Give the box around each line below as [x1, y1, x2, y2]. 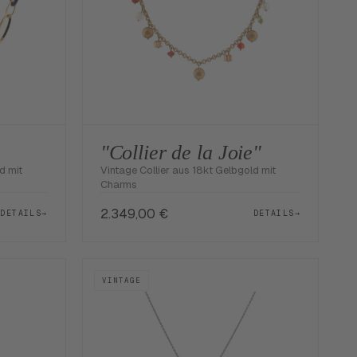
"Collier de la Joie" [100, 140, 262, 164]
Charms [100, 177, 137, 191]
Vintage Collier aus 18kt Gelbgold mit [100, 163, 276, 177]
